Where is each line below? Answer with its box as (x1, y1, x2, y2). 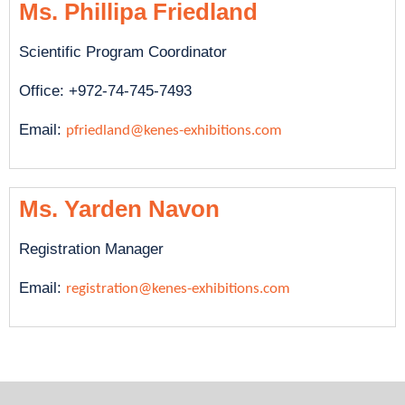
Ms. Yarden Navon (19, 195, 220, 222)
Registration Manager (19, 240, 164, 258)
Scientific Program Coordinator (19, 43, 227, 61)
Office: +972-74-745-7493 (19, 82, 192, 99)
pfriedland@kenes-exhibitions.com (66, 123, 282, 138)
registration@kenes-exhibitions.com (66, 281, 290, 297)
